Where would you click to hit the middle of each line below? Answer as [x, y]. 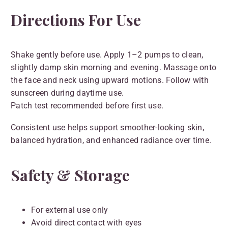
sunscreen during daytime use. [67, 93]
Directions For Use [76, 20]
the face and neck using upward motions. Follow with [110, 80]
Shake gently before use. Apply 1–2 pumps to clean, [107, 55]
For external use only [70, 210]
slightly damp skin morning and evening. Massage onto [113, 68]
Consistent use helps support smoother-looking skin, [107, 127]
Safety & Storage [70, 175]
